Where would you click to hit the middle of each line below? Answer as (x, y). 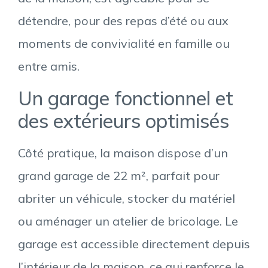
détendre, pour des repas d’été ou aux (123, 21)
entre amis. (49, 66)
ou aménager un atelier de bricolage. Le (128, 221)
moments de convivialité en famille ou (124, 44)
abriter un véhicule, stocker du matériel (127, 198)
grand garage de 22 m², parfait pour (119, 175)
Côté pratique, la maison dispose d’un (123, 153)
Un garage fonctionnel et (126, 98)
